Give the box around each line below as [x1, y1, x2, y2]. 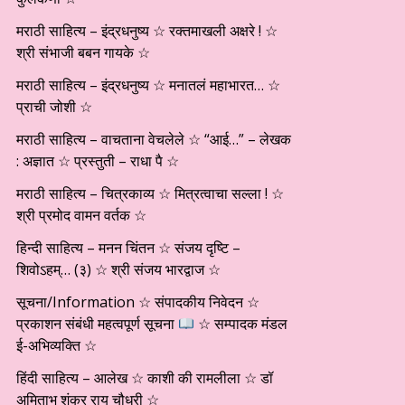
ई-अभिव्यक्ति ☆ [16, 335, 97, 355]
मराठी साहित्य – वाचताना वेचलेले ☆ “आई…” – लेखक [16, 129, 291, 149]
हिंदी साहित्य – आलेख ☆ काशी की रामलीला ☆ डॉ [16, 368, 273, 388]
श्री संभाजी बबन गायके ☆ [16, 42, 150, 62]
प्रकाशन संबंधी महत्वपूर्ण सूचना [16, 314, 178, 334]
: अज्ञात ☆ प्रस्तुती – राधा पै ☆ [16, 151, 179, 171]
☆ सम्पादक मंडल [194, 314, 288, 334]
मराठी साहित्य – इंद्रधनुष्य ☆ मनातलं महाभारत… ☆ [16, 75, 280, 95]
